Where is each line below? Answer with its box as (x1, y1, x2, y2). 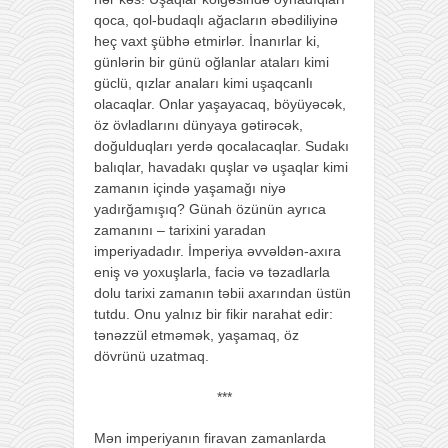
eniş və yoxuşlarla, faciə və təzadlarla (94, 263, 330, 280)
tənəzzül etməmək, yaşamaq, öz (94, 326, 299, 343)
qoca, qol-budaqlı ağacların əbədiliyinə (94, 11, 338, 28)
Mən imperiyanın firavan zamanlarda (94, 429, 326, 446)
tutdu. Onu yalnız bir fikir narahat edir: (94, 305, 333, 322)
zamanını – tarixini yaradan (94, 221, 266, 238)
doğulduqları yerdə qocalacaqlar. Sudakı (94, 137, 349, 154)
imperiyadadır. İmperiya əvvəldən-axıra (94, 242, 341, 259)
